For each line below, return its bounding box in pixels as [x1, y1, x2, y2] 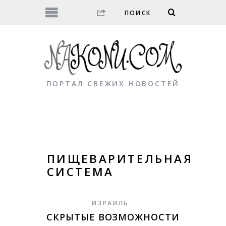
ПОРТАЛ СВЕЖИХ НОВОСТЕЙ [46, 79, 180, 89]
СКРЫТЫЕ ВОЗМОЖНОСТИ [46, 211, 180, 223]
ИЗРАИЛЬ [92, 199, 129, 208]
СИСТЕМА [46, 164, 114, 180]
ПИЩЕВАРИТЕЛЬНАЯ [46, 151, 193, 167]
